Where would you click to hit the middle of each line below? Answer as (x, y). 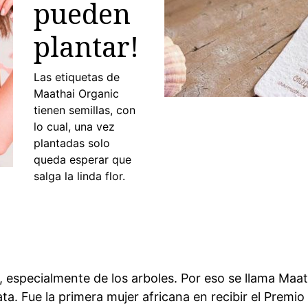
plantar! (86, 46)
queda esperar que (82, 159)
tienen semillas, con (85, 110)
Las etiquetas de (77, 77)
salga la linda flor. (79, 176)
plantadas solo (72, 143)
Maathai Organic (76, 93)
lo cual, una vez (74, 126)
